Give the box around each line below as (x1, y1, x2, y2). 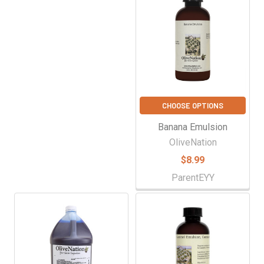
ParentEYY (171, 171, 214, 183)
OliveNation (169, 136, 217, 148)
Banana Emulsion (158, 121, 227, 133)
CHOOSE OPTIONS (162, 100, 223, 110)
